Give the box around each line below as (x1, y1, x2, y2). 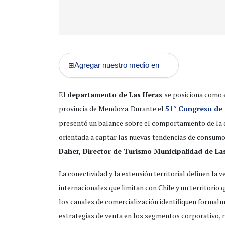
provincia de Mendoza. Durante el (59, 104, 165, 114)
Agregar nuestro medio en (74, 61, 159, 70)
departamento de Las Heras (67, 90, 164, 100)
